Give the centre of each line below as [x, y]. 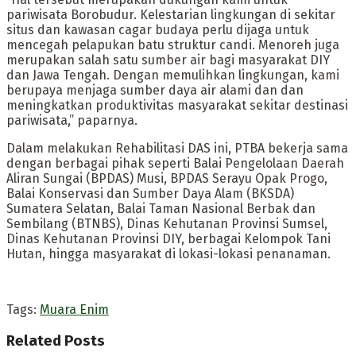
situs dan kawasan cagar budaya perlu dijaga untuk [158, 29]
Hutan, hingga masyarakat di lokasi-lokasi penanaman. [168, 253]
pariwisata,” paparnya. [72, 120]
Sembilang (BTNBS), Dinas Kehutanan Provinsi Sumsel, [167, 223]
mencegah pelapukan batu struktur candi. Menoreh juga [173, 44]
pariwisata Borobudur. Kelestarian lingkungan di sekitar [171, 14]
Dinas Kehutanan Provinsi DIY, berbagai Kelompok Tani [168, 238]
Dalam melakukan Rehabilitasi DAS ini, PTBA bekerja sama [177, 148]
